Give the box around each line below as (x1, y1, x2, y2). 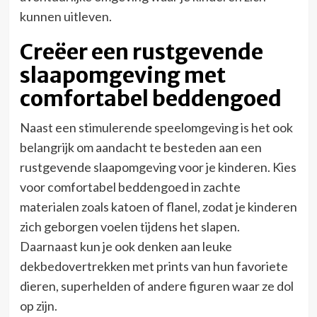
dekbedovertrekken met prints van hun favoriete (19, 258, 288, 275)
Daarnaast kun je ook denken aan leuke (19, 238, 232, 255)
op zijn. (19, 298, 57, 314)
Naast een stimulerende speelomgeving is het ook (19, 120, 293, 136)
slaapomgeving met (19, 62, 226, 89)
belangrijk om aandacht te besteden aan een (19, 139, 262, 156)
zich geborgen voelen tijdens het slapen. (19, 219, 240, 235)
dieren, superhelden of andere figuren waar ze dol (19, 278, 294, 294)
